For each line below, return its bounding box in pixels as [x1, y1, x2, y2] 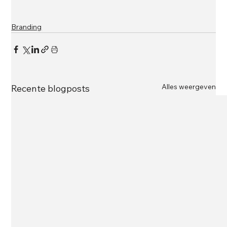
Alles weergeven [161, 82, 216, 91]
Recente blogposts [11, 82, 90, 94]
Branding [11, 22, 42, 31]
